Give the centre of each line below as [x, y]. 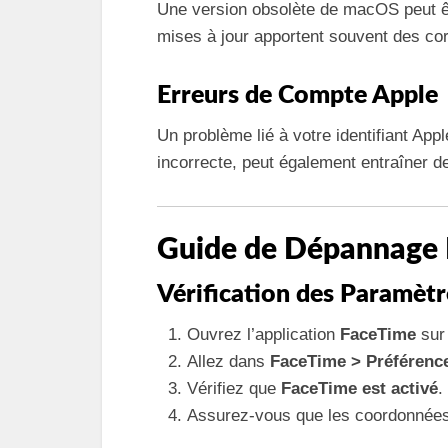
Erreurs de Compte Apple [297, 95]
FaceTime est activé [359, 388]
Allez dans [228, 361]
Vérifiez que [234, 388]
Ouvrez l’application [263, 334]
